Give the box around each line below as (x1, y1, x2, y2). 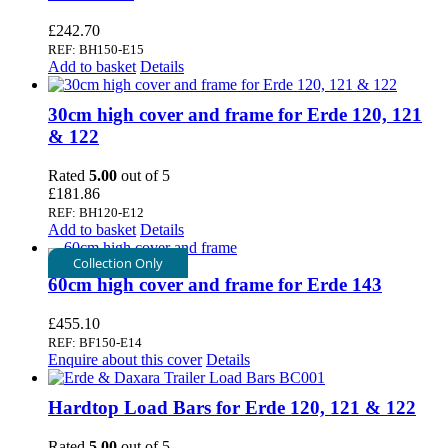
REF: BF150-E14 (48, 334, 142, 350)
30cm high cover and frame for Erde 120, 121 (48, 104, 422, 126)
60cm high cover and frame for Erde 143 (48, 274, 382, 296)
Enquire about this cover (48, 350, 202, 368)
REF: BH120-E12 (48, 205, 144, 221)
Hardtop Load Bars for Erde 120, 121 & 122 (48, 396, 416, 418)
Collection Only (73, 254, 163, 273)
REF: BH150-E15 (48, 42, 144, 58)
